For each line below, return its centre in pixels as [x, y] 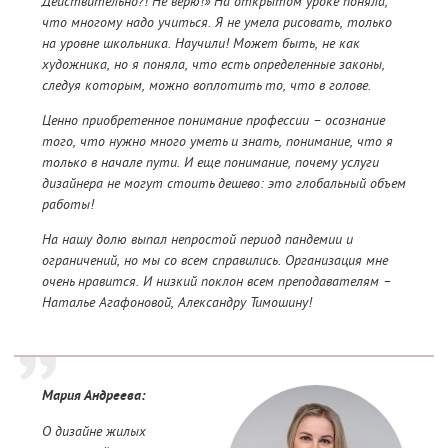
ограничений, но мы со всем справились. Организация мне [215, 260]
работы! [68, 204]
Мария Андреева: [93, 397]
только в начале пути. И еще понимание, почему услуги [210, 162]
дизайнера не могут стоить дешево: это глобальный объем [224, 183]
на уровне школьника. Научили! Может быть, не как [201, 43]
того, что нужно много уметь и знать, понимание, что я [217, 141]
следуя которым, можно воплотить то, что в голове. [206, 85]
